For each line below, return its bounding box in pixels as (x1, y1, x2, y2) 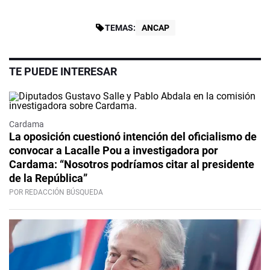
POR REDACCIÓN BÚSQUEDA (9, 188, 103, 197)
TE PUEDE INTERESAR (9, 65, 117, 78)
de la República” (9, 172, 87, 185)
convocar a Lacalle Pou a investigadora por (9, 144, 218, 157)
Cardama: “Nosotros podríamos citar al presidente (9, 158, 254, 171)
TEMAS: (104, 23, 136, 33)
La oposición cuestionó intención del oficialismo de (9, 130, 257, 143)
